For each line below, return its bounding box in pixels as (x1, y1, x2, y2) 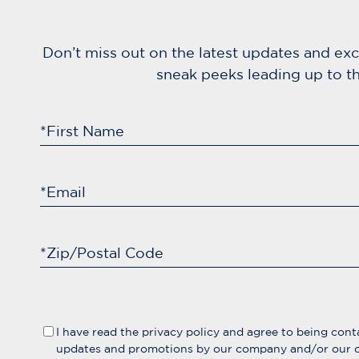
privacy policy (142, 325, 220, 338)
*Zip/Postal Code (40, 244, 163, 261)
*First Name (40, 123, 124, 139)
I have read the (56, 325, 142, 338)
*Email (40, 184, 86, 200)
